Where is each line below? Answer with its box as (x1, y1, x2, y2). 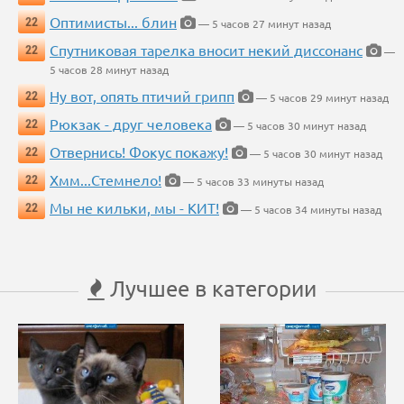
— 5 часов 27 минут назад (196, 16, 331, 32)
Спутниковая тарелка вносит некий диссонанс (50, 41, 363, 60)
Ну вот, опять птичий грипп (50, 87, 234, 106)
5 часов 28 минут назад (50, 62, 169, 78)
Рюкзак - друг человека (50, 115, 212, 133)
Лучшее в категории (105, 275, 317, 302)
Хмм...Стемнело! (50, 170, 161, 189)
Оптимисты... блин (50, 13, 177, 32)
